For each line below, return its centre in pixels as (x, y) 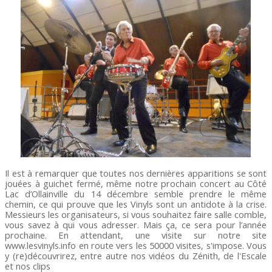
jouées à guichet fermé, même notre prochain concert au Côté (136, 183)
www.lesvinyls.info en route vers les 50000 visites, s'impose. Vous (136, 245)
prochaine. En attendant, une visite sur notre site (136, 235)
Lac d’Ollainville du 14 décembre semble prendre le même (136, 193)
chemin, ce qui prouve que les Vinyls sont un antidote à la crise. (136, 204)
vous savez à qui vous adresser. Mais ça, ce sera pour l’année (136, 224)
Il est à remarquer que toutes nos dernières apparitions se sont (136, 173)
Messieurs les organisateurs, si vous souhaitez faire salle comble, (136, 214)
